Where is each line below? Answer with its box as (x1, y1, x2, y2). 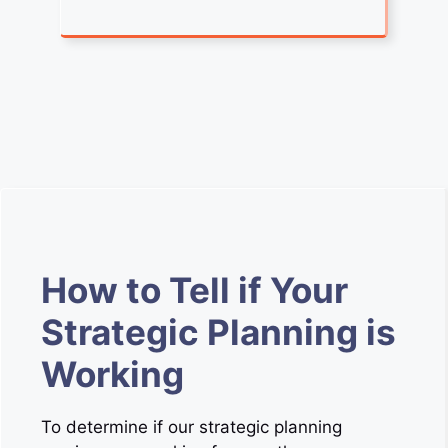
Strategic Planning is (41, 310, 396, 353)
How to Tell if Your (41, 268, 348, 311)
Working (41, 352, 184, 395)
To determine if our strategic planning (41, 416, 342, 437)
